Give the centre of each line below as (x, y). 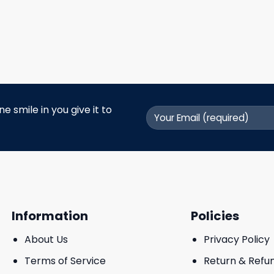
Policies (215, 216)
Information (50, 216)
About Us (46, 240)
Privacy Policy (237, 240)
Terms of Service (65, 261)
